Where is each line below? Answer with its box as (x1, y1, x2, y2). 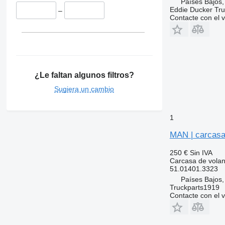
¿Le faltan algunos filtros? (34, 70, 134, 79)
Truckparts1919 (169, 183, 219, 191)
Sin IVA (189, 148, 212, 157)
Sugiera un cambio (54, 84, 115, 93)
